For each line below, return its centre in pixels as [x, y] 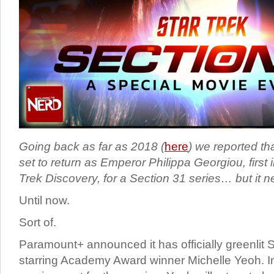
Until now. [44, 201]
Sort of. [38, 223]
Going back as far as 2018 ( [92, 147]
